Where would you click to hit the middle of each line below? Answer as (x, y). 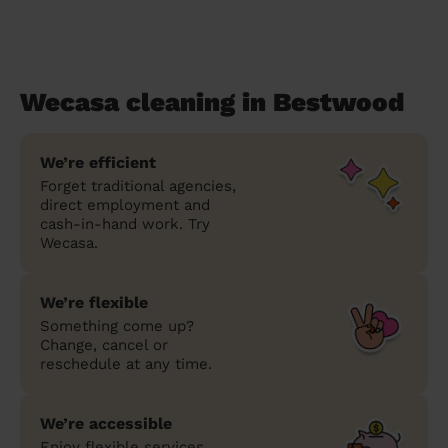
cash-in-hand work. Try (125, 223)
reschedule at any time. (126, 363)
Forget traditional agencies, (138, 185)
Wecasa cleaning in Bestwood (212, 101)
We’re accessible (106, 423)
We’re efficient (98, 162)
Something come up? (117, 325)
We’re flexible (94, 302)
